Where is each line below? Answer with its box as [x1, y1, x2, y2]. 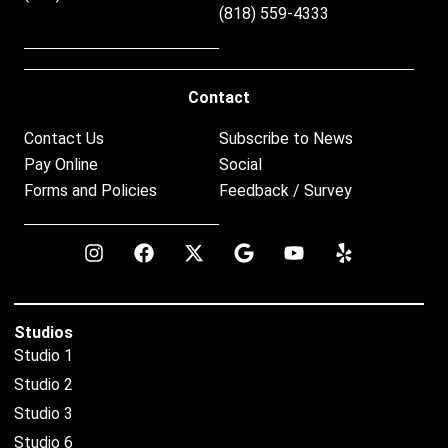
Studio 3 [14, 403, 73, 423]
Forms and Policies [24, 180, 157, 200]
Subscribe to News [219, 128, 353, 148]
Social [219, 154, 262, 174]
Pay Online [24, 154, 98, 174]
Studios [14, 322, 73, 342]
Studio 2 [14, 374, 73, 394]
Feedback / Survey [219, 180, 352, 200]
